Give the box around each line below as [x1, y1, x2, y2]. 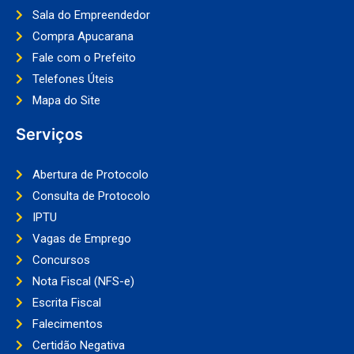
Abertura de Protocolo [32, 167, 149, 182]
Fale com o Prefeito [32, 50, 136, 65]
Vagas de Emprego [32, 231, 131, 246]
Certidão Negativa [32, 337, 125, 352]
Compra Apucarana [32, 28, 134, 43]
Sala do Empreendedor [32, 7, 150, 22]
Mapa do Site [32, 92, 100, 107]
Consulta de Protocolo [32, 188, 150, 203]
